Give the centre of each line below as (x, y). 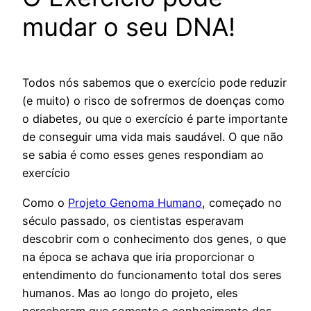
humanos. (50, 293)
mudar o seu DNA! (129, 27)
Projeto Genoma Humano (135, 202)
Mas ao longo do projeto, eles (158, 293)
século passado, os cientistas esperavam (133, 220)
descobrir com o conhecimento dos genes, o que (154, 238)
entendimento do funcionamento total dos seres (152, 275)
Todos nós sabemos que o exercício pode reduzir (154, 83)
